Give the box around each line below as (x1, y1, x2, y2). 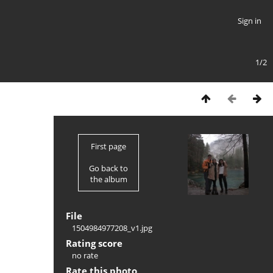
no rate (72, 250, 98, 261)
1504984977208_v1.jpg (72, 222, 152, 233)
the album (90, 174, 127, 185)
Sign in (237, 15, 261, 26)
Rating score (66, 237, 122, 249)
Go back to (89, 163, 128, 174)
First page (91, 141, 126, 152)
